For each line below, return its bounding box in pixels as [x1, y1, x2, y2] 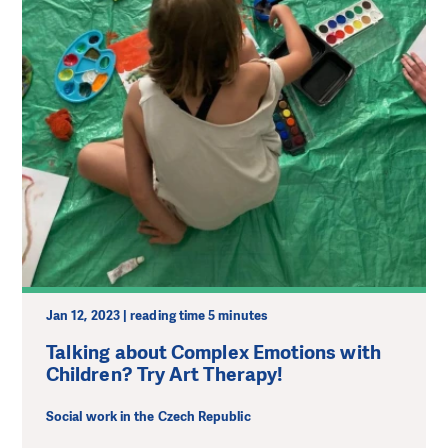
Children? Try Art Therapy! [46, 361, 284, 387]
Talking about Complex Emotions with [46, 339, 381, 365]
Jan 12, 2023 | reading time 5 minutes [46, 306, 268, 324]
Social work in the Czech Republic [46, 408, 251, 426]
